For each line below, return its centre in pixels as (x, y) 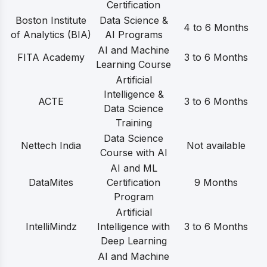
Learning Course (133, 65)
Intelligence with (133, 227)
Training (133, 123)
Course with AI (133, 153)
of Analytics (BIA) (51, 35)
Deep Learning (133, 241)
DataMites (51, 183)
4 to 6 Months (216, 28)
